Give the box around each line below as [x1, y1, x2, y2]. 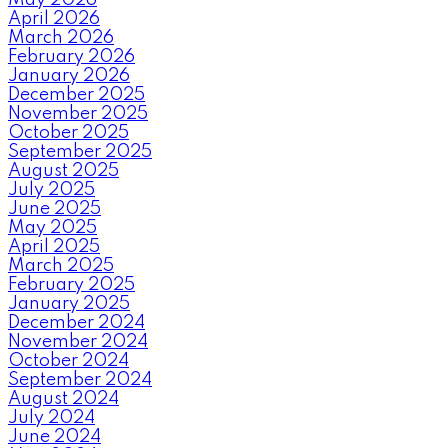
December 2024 [8, 313, 145, 332]
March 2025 [8, 256, 114, 275]
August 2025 [8, 161, 119, 180]
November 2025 [8, 104, 148, 123]
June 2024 [8, 427, 101, 446]
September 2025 [8, 142, 152, 161]
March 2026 [8, 28, 114, 47]
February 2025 [8, 275, 135, 294]
